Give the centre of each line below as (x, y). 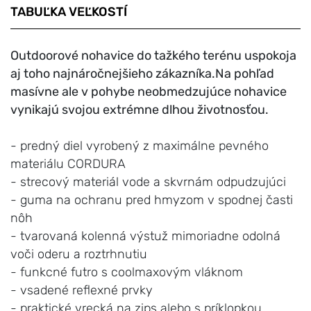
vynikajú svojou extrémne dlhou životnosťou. (140, 109)
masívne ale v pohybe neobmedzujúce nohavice (149, 91)
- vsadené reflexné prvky (82, 290)
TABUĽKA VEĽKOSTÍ (69, 11)
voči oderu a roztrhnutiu (127, 254)
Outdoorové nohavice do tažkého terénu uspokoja (153, 55)
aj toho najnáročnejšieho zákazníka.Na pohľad (142, 73)
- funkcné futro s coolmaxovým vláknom (127, 272)
